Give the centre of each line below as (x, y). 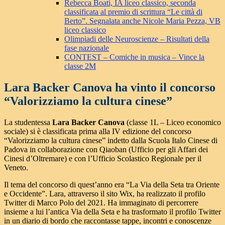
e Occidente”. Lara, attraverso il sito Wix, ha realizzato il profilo (105, 194)
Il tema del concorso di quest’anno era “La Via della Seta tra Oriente (112, 185)
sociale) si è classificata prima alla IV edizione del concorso (98, 132)
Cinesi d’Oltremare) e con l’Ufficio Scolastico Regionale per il (103, 159)
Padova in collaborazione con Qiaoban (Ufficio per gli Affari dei (106, 150)
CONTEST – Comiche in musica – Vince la (134, 57)
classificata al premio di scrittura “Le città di (133, 12)
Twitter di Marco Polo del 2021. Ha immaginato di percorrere (101, 203)
